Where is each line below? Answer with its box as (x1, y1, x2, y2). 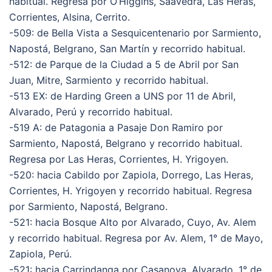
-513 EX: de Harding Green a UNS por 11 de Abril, (9, 89, 236, 102)
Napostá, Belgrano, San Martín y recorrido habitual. (9, 42, 245, 55)
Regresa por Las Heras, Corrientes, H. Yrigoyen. (9, 152, 228, 165)
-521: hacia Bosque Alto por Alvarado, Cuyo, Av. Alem (9, 216, 256, 228)
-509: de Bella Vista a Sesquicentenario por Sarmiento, (9, 26, 261, 39)
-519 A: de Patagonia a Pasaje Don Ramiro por (9, 121, 223, 134)
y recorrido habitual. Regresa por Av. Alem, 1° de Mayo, (9, 231, 263, 244)
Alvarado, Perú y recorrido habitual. (9, 105, 172, 118)
